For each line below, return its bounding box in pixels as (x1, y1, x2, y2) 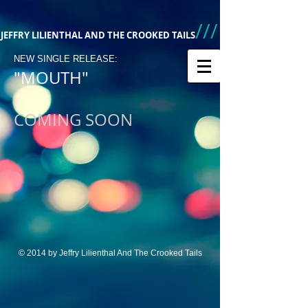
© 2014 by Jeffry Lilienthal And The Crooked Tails (19, 248, 202, 258)
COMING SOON (14, 109, 133, 131)
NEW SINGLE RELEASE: (14, 54, 118, 64)
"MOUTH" (14, 67, 89, 89)
